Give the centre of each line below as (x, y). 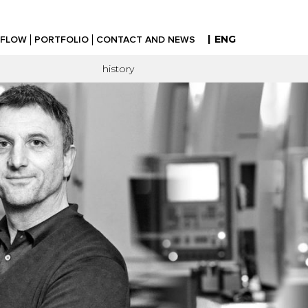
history (118, 69)
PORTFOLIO (62, 40)
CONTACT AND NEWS (146, 40)
